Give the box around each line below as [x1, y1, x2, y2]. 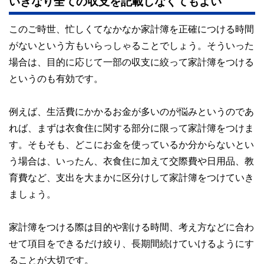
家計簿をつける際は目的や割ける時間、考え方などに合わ [9, 222, 254, 232]
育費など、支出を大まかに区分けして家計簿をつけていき [9, 173, 254, 183]
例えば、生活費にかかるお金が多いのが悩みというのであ [9, 107, 254, 117]
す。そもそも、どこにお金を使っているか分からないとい [9, 140, 254, 150]
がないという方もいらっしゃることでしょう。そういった [9, 41, 254, 51]
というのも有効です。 [9, 74, 103, 84]
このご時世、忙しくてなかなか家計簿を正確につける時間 [9, 24, 254, 34]
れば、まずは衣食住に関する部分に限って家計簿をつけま [9, 123, 254, 133]
